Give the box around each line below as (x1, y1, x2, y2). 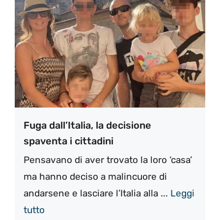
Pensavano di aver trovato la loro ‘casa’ (24, 154, 192, 165)
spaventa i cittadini (24, 135, 113, 147)
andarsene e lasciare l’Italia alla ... (24, 187, 170, 199)
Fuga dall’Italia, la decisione (24, 119, 151, 131)
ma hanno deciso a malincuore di (24, 170, 167, 182)
